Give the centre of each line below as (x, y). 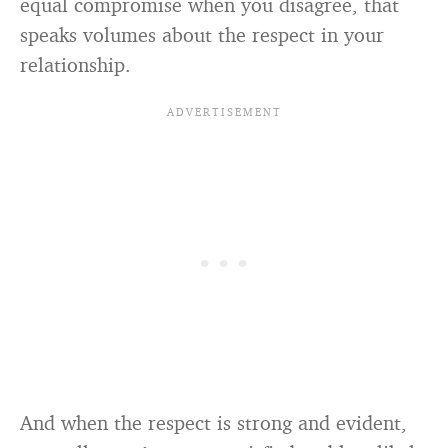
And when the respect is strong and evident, (213, 423)
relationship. (75, 65)
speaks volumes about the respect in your (202, 35)
